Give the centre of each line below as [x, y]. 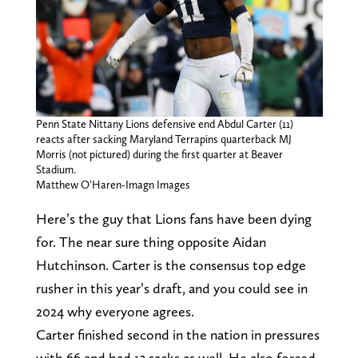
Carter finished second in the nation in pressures [177, 335]
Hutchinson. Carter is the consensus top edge [171, 265]
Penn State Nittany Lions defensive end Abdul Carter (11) [164, 124]
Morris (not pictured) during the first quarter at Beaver [159, 155]
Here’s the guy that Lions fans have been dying [173, 219]
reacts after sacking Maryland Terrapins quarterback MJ [163, 139]
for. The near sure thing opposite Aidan [151, 242]
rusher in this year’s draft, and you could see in [171, 288]
